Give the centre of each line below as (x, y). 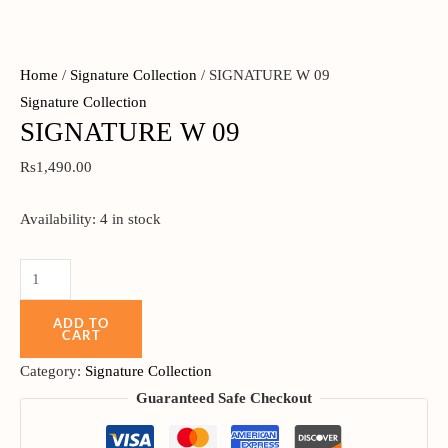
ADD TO (81, 322)
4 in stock (130, 219)
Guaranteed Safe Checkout (224, 397)
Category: (52, 370)
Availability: (58, 219)
